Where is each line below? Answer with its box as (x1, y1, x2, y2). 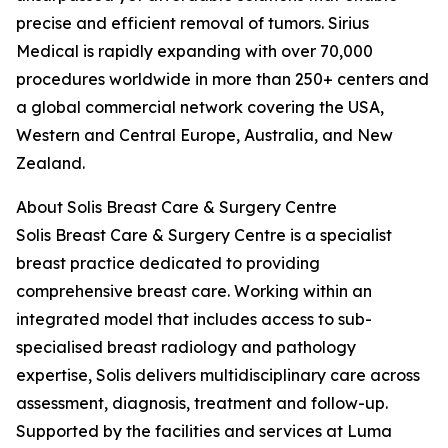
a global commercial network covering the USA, (16, 97, 384, 117)
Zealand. (16, 153, 85, 173)
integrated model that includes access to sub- (16, 309, 372, 329)
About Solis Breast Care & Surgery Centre (16, 197, 337, 217)
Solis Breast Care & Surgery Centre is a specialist (16, 225, 392, 245)
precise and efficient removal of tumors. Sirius (16, 13, 369, 33)
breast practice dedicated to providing (16, 253, 320, 273)
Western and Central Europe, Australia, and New (16, 125, 393, 145)
